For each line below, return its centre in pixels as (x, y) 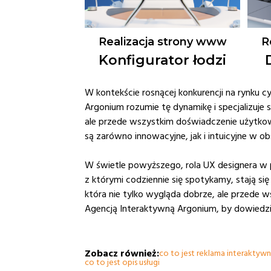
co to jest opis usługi (122, 263)
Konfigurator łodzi (162, 60)
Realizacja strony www (162, 42)
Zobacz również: (122, 254)
